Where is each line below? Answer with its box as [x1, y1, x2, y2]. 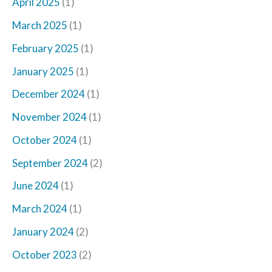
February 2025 [12, 41, 79, 55]
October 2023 [12, 248, 77, 261]
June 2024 [12, 179, 59, 192]
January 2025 [12, 64, 74, 78]
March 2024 [12, 202, 67, 216]
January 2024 [12, 225, 74, 238]
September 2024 [12, 156, 88, 169]
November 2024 [12, 110, 87, 124]
